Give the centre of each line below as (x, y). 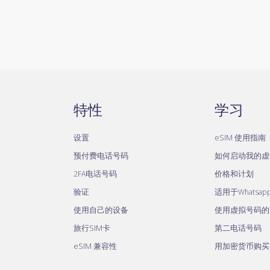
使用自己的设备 (101, 210)
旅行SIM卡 (92, 228)
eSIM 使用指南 (240, 137)
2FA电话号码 (95, 174)
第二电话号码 (238, 228)
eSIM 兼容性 (95, 246)
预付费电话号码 (101, 155)
